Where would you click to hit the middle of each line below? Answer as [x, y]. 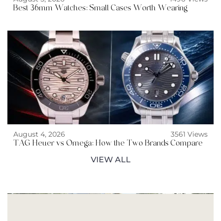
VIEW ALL [110, 160]
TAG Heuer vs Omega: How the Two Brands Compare [108, 143]
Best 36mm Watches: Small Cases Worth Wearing [100, 8]
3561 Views [189, 134]
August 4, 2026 [39, 134]
